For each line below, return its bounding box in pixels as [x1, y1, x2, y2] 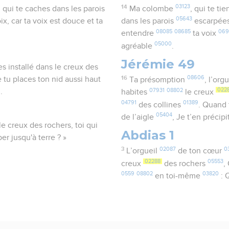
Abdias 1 [121, 128, 175, 143]
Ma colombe [129, 5, 175, 13]
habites [121, 88, 150, 97]
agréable [121, 42, 155, 51]
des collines [136, 101, 184, 109]
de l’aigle [121, 113, 156, 122]
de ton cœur [175, 147, 224, 155]
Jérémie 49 [121, 57, 195, 72]
